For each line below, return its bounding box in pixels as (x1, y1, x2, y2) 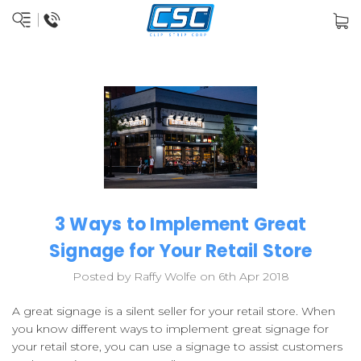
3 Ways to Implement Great (54, 212, 307, 238)
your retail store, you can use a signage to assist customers (12, 339, 342, 355)
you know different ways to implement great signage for (12, 322, 329, 337)
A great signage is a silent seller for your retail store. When (12, 304, 335, 319)
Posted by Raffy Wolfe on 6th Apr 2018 (72, 269, 289, 284)
